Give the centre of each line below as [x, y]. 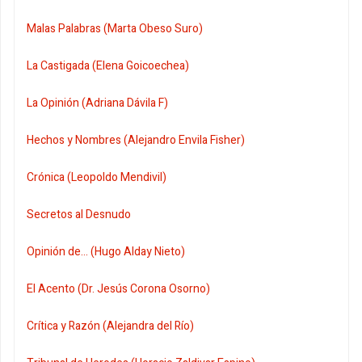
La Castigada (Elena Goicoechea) [108, 66]
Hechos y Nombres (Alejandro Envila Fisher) [136, 141]
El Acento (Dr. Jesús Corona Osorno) [118, 289]
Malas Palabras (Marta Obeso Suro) [115, 29]
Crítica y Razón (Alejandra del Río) [110, 326]
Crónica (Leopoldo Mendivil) [97, 178]
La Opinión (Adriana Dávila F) [97, 103]
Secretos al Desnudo [79, 215]
